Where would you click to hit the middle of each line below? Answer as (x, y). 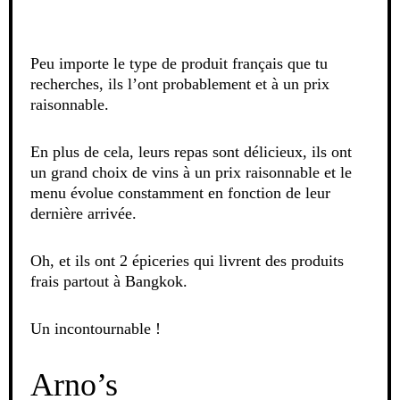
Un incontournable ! (96, 328)
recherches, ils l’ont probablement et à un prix (180, 83)
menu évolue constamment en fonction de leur (180, 192)
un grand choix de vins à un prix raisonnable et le (191, 172)
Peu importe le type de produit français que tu (179, 63)
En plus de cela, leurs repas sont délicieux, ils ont (191, 151)
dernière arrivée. (83, 213)
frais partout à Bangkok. (109, 281)
